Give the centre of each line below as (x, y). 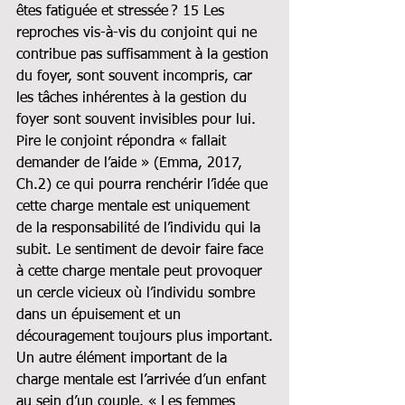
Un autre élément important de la (124, 358)
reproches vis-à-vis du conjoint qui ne (139, 33)
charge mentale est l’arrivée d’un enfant (143, 380)
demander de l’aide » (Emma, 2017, (132, 163)
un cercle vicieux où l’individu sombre (138, 293)
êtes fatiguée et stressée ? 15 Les (122, 11)
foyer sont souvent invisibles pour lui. (138, 120)
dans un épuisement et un (101, 315)
